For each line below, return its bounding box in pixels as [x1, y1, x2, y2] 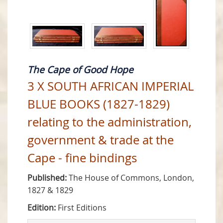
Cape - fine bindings [27, 150, 137, 166]
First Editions [56, 202, 107, 214]
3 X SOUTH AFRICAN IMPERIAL [27, 78, 194, 95]
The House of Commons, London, [67, 172, 194, 184]
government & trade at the [27, 132, 174, 148]
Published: [27, 172, 67, 184]
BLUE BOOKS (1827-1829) [27, 96, 170, 112]
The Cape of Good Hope [27, 63, 133, 77]
